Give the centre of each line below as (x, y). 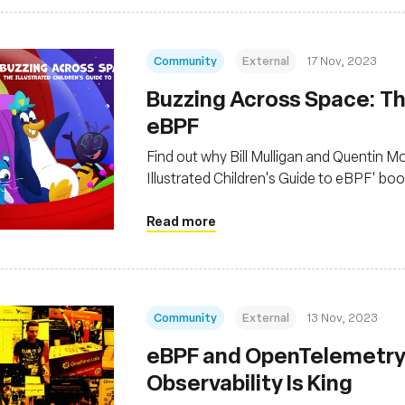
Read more (181, 221)
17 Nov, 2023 (342, 60)
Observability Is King (250, 381)
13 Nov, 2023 (343, 317)
